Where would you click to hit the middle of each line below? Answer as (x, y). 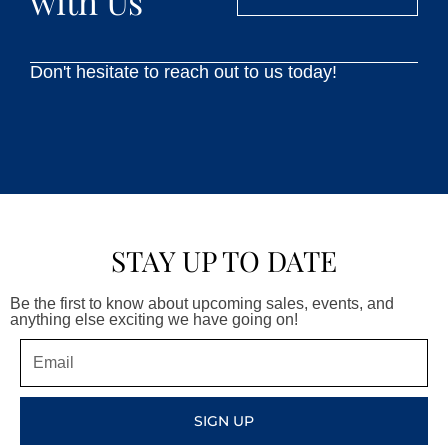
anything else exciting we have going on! (154, 320)
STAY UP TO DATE (223, 260)
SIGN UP (224, 421)
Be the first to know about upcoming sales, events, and (202, 304)
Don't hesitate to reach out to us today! (183, 72)
